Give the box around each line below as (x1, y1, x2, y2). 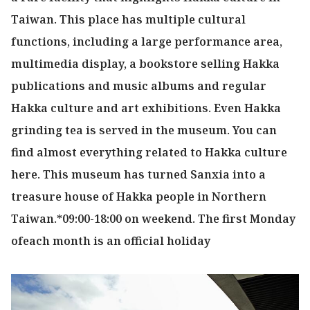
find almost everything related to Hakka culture (11, 145, 287, 160)
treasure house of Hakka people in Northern (11, 189, 266, 204)
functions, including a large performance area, (11, 34, 282, 49)
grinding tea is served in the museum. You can (11, 122, 277, 138)
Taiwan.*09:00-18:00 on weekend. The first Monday (11, 211, 295, 226)
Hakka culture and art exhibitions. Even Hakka (11, 100, 281, 116)
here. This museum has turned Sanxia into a (11, 167, 266, 182)
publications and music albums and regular (11, 78, 266, 93)
